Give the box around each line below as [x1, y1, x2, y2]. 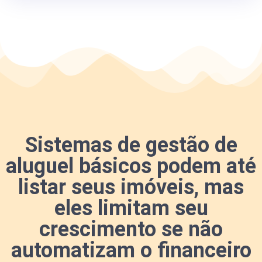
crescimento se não [39, 217, 223, 242]
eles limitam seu [54, 196, 208, 220]
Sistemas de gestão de [25, 133, 237, 157]
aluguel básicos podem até [6, 154, 256, 178]
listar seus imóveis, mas [18, 175, 244, 199]
